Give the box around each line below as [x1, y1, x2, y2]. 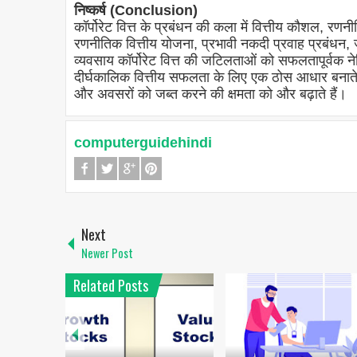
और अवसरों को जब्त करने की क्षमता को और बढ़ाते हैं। [74, 86, 347, 103]
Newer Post [81, 245, 133, 262]
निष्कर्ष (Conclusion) [74, 2, 198, 19]
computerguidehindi [74, 135, 212, 151]
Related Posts [73, 275, 148, 296]
